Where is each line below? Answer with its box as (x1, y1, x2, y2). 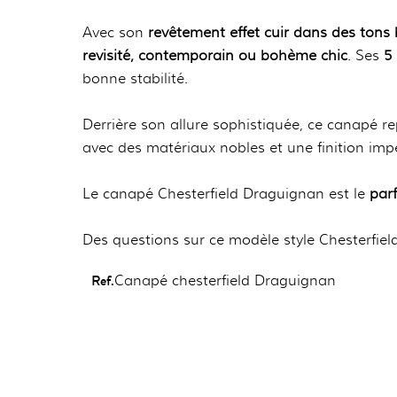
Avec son (82, 23, 148, 42)
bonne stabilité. (82, 69, 188, 88)
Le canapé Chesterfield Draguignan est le (82, 184, 370, 203)
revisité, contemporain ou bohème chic (82, 46, 347, 65)
